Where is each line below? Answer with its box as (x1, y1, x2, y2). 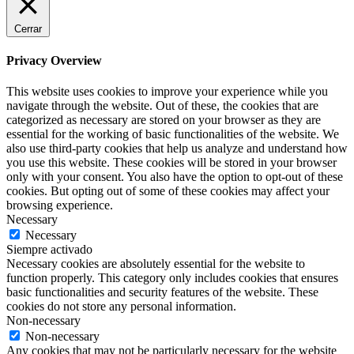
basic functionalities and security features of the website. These (6, 285, 318, 299)
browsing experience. (6, 198, 113, 213)
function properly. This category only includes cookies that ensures (6, 271, 338, 285)
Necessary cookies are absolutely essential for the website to (6, 257, 305, 271)
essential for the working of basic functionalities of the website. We (6, 127, 339, 141)
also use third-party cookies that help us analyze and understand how (6, 141, 348, 156)
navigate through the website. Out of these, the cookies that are (6, 99, 318, 113)
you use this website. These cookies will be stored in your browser (6, 156, 337, 170)
